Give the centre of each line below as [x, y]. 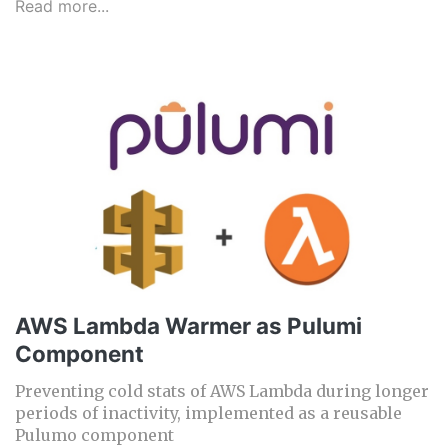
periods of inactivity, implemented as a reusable [208, 413]
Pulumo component [94, 435]
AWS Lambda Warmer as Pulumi [188, 326]
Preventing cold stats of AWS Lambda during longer [222, 391]
